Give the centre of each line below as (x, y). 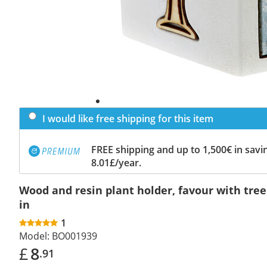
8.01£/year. (116, 162)
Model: (34, 236)
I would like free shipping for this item (128, 118)
